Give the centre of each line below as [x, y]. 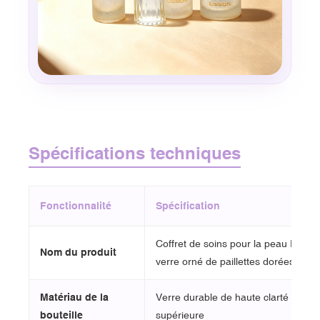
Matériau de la [74, 297]
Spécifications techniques [135, 153]
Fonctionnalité [76, 205]
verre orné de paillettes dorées [225, 261]
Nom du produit [78, 252]
